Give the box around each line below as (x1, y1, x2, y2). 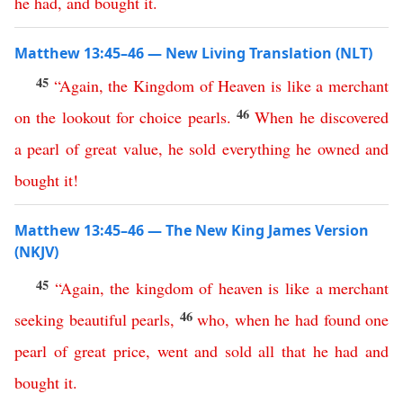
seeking (14, 309, 64, 330)
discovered (320, 106, 390, 128)
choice (139, 106, 183, 128)
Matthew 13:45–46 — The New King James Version (14, 220, 369, 240)
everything (221, 138, 291, 159)
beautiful (68, 309, 127, 330)
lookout (61, 106, 111, 128)
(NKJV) (14, 242, 58, 262)
